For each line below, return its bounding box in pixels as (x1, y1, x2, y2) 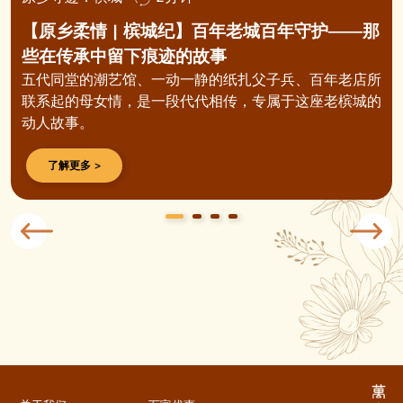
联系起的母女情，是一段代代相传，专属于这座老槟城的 (22, 93, 381, 110)
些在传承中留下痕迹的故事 (22, 46, 227, 67)
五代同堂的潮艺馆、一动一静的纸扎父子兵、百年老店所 (22, 71, 381, 88)
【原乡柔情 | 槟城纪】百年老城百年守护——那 (22, 21, 380, 41)
